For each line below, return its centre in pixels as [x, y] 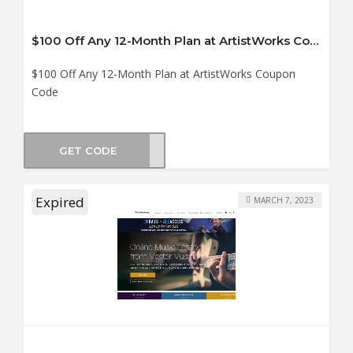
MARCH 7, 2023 [284, 200]
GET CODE [87, 150]
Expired [60, 203]
